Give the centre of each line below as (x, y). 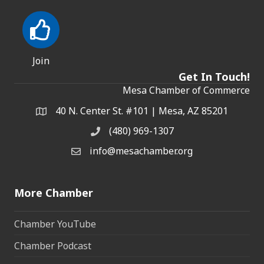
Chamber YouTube (55, 224)
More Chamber (54, 193)
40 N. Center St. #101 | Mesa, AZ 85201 (142, 111)
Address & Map (69, 113)
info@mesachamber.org (141, 151)
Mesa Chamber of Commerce (186, 90)
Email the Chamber (113, 153)
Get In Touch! (214, 77)
